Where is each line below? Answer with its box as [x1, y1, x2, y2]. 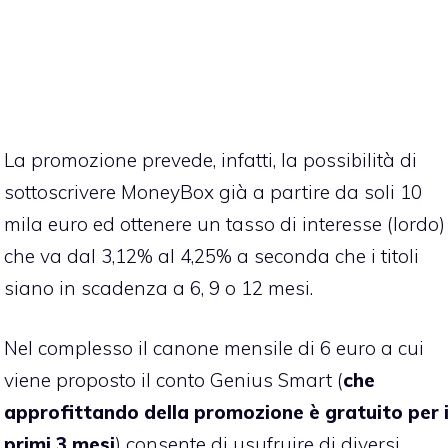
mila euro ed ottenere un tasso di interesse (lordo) [4, 211, 445, 236]
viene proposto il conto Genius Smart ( [4, 368, 343, 393]
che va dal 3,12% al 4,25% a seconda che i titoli [4, 243, 419, 268]
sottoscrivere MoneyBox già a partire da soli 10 [4, 179, 422, 204]
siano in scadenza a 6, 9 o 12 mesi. [4, 275, 313, 300]
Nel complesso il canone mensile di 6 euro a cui [4, 336, 424, 361]
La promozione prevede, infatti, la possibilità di [4, 147, 417, 172]
